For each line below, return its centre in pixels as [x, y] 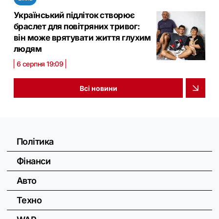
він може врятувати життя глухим [82, 38]
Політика [35, 142]
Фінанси [34, 161]
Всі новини [98, 88]
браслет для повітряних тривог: [77, 27]
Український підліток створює [74, 15]
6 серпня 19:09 [40, 64]
